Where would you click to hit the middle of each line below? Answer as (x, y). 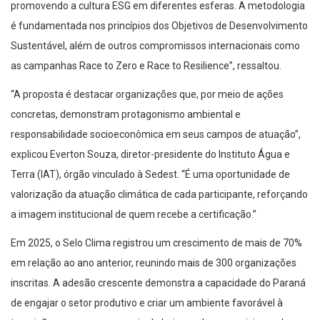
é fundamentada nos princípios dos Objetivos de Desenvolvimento (159, 26)
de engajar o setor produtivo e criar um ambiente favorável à (147, 303)
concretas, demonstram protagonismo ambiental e (126, 115)
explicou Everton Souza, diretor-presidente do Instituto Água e (150, 155)
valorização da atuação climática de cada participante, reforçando (159, 195)
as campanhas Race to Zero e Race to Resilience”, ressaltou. (146, 66)
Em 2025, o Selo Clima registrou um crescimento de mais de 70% (156, 243)
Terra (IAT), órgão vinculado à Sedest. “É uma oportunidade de (150, 175)
